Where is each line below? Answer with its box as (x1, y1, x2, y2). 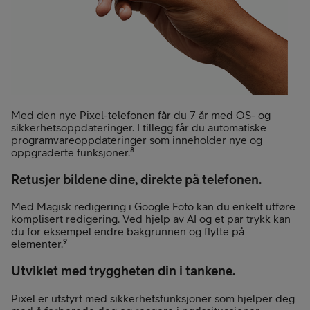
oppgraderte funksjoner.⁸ (11, 145, 134, 158)
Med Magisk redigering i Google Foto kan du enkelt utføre (11, 200, 295, 213)
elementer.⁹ (11, 237, 67, 250)
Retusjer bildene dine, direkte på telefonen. (11, 171, 262, 187)
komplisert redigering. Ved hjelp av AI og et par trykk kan (11, 212, 291, 226)
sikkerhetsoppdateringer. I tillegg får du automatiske (11, 120, 266, 134)
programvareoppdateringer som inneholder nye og (11, 133, 262, 146)
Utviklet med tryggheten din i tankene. (11, 263, 235, 279)
